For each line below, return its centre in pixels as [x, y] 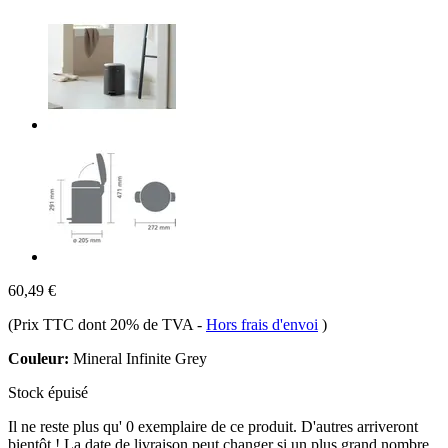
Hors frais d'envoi [262, 324]
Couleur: [38, 358]
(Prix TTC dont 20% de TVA [102, 324]
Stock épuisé [48, 392]
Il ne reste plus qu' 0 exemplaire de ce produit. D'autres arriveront [213, 426]
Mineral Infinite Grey [138, 358]
